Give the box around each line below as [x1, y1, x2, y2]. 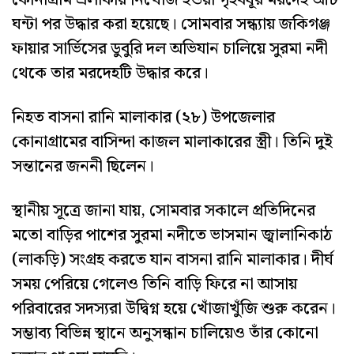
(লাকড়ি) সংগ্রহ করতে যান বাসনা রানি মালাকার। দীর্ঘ [12, 247, 333, 274]
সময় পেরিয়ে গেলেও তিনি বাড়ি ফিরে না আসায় [12, 271, 297, 299]
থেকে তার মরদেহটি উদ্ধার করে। [12, 60, 209, 88]
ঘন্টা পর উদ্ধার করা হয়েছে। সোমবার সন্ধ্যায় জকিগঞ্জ [12, 11, 330, 39]
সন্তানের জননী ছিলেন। [12, 153, 154, 181]
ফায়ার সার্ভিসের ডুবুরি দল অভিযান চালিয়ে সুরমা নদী [12, 36, 328, 63]
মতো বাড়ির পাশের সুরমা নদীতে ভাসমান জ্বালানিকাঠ [12, 222, 332, 250]
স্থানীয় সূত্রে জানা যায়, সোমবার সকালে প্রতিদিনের [12, 198, 315, 225]
